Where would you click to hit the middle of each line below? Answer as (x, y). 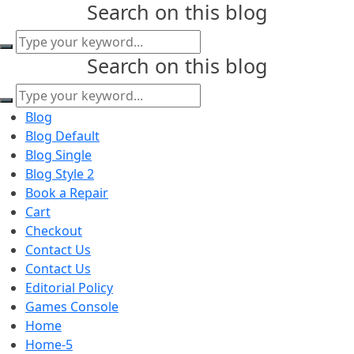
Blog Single (58, 155)
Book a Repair (67, 193)
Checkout (54, 231)
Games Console (72, 307)
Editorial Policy (69, 288)
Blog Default (62, 136)
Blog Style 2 (60, 174)
